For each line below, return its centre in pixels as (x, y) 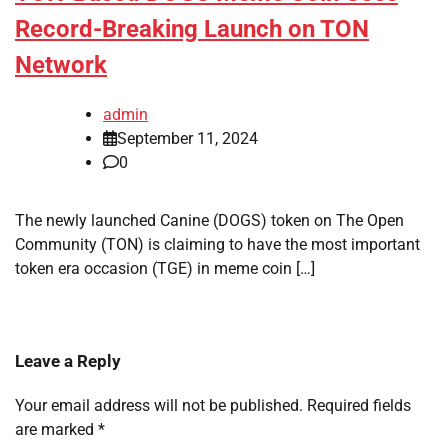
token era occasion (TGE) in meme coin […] (165, 269)
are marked (56, 430)
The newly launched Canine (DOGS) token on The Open (209, 221)
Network (61, 65)
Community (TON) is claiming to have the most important (217, 245)
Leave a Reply (68, 361)
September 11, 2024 (187, 139)
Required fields (359, 406)
